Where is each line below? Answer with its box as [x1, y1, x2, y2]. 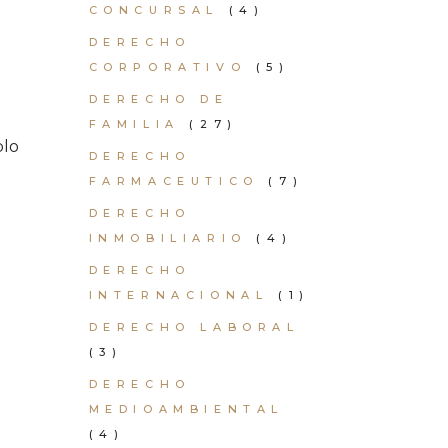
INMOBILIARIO [88, 231, 247, 245]
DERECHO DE [88, 92, 229, 106]
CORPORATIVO [88, 60, 247, 74]
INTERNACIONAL [88, 288, 269, 302]
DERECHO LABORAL [88, 320, 300, 334]
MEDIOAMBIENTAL [88, 402, 284, 416]
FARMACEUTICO [88, 174, 259, 188]
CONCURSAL [88, 3, 219, 17]
